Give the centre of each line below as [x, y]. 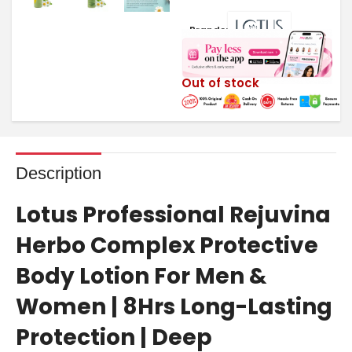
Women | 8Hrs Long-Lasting [174, 306]
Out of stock [221, 83]
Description [59, 173]
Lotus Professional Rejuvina [173, 214]
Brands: [209, 30]
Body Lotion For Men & [141, 276]
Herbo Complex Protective [167, 245]
